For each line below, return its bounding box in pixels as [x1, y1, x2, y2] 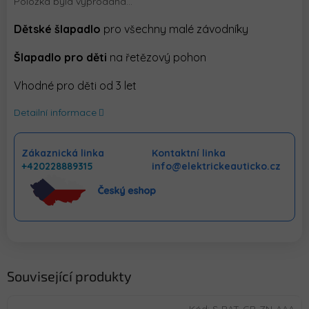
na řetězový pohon [107, 50, 206, 65]
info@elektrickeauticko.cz [152, 160, 281, 173]
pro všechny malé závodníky [101, 22, 248, 37]
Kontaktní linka [152, 147, 226, 160]
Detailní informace [14, 106, 97, 119]
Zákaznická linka [21, 147, 104, 160]
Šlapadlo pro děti [14, 50, 107, 65]
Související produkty [7, 268, 132, 285]
